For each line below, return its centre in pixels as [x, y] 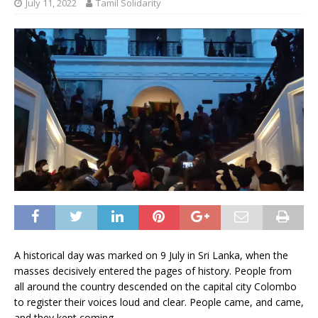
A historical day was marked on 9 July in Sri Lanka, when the [151, 256]
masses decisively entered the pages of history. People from [153, 271]
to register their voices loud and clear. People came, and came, [159, 302]
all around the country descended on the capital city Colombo [155, 287]
